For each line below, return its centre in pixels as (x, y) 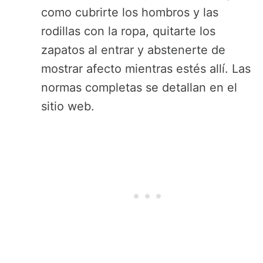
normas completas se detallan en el (139, 88)
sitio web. (68, 107)
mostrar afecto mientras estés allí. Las (146, 69)
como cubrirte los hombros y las (130, 13)
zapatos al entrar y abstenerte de (133, 50)
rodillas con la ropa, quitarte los (128, 31)
